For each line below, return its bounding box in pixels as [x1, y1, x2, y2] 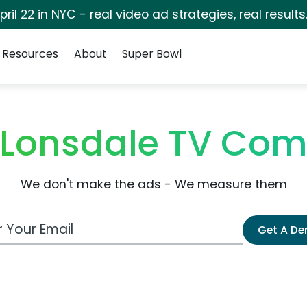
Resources [2, 46, 59, 62]
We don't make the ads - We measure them [20, 176, 287, 193]
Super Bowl [121, 46, 182, 62]
